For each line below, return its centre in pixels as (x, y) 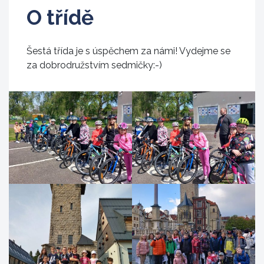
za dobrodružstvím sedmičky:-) (94, 65)
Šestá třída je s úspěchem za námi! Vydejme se (128, 51)
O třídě (60, 17)
